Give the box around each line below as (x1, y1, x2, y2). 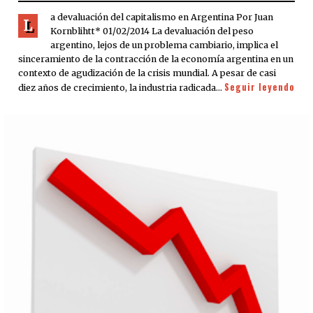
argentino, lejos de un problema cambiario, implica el (50, 40, 278, 51)
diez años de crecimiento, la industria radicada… (18, 82, 224, 94)
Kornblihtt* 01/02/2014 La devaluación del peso (50, 26, 254, 37)
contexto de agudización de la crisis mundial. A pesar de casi (18, 68, 276, 79)
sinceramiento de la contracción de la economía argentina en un (18, 54, 293, 65)
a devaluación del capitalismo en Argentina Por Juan (50, 12, 273, 23)
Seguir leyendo (224, 80, 295, 94)
